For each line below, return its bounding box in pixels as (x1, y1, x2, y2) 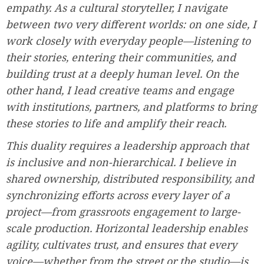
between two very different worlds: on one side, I (6, 16, 256, 31)
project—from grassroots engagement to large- (6, 204, 240, 219)
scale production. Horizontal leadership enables (6, 220, 247, 235)
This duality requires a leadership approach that (6, 138, 249, 153)
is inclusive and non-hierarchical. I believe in (6, 154, 236, 169)
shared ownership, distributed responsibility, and (6, 171, 254, 186)
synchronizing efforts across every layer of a (6, 187, 230, 202)
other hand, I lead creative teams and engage (6, 82, 234, 97)
